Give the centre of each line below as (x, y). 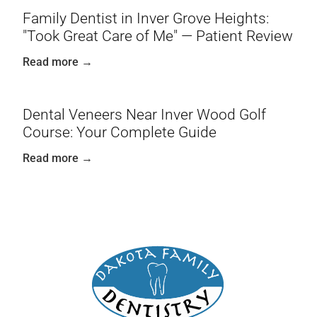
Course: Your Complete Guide (120, 133)
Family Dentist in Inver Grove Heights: (146, 18)
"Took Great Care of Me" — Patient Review (158, 36)
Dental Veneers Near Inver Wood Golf (144, 115)
